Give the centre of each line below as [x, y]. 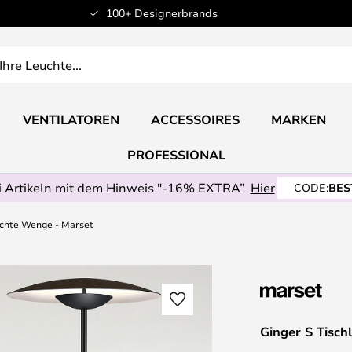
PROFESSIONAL [176, 155]
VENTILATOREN [71, 119]
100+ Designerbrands [161, 13]
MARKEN [298, 119]
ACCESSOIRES [195, 119]
